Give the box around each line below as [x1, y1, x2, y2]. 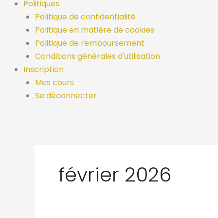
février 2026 [58, 161, 171, 188]
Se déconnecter [35, 90, 97, 101]
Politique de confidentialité [35, 11, 136, 22]
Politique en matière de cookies [35, 24, 154, 36]
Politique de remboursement [35, 37, 145, 49]
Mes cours [35, 77, 74, 88]
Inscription [23, 64, 64, 75]
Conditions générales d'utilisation [35, 51, 160, 62]
